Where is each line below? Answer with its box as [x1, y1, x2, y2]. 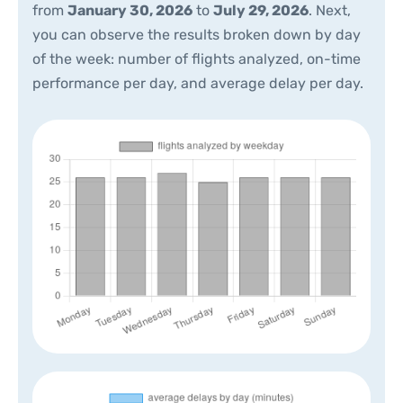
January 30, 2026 [67, 2, 193, 19]
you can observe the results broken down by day [32, 26, 361, 43]
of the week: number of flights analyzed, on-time [32, 50, 361, 67]
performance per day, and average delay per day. [32, 75, 363, 92]
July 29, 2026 [213, 2, 309, 19]
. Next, [309, 2, 351, 19]
